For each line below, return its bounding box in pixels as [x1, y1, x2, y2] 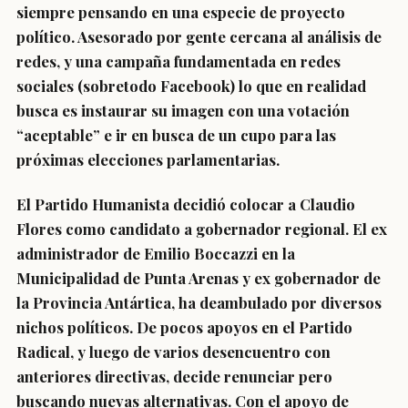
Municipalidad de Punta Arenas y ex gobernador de [16, 268, 381, 288]
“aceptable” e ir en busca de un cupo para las [16, 125, 336, 145]
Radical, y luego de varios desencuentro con [16, 342, 331, 362]
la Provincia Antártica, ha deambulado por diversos [16, 292, 382, 312]
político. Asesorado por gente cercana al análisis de [16, 26, 382, 46]
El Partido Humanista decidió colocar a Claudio [16, 194, 355, 214]
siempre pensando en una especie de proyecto [16, 2, 345, 22]
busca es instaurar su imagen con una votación [16, 100, 350, 120]
